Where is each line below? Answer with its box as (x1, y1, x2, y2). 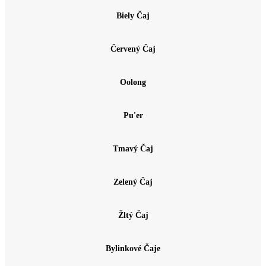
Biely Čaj (116, 11, 150, 21)
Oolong (120, 78, 146, 87)
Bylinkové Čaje (106, 244, 160, 254)
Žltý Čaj (118, 211, 148, 220)
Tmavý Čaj (113, 144, 153, 154)
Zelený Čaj (113, 178, 153, 187)
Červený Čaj (110, 45, 156, 54)
